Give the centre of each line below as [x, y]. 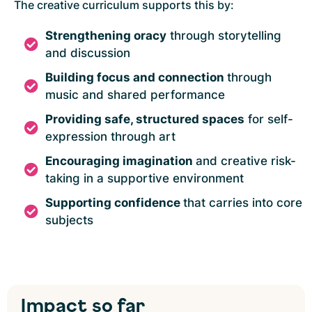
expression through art [110, 136]
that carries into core [243, 202]
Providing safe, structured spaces [145, 119]
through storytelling [224, 35]
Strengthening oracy [106, 35]
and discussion [88, 53]
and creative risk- [246, 161]
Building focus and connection [136, 77]
